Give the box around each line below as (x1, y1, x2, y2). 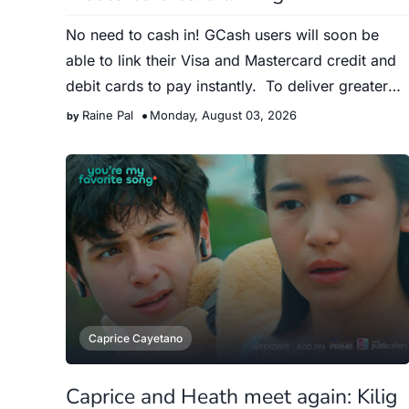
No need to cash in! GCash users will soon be (66, 26, 379, 44)
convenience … (66, 102, 170, 121)
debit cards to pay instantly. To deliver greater (66, 77, 388, 95)
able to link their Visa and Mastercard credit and (66, 51, 396, 69)
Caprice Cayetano (89, 331, 183, 345)
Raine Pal (82, 108, 133, 122)
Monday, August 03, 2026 (150, 108, 297, 122)
